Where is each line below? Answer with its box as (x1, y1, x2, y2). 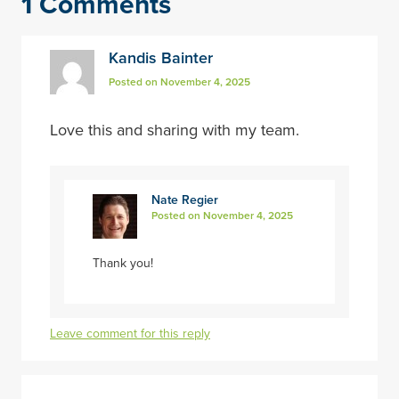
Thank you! (93, 256, 153, 272)
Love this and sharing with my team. (50, 119, 299, 140)
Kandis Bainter (109, 47, 213, 68)
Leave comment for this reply (50, 325, 210, 341)
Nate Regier (151, 191, 218, 208)
